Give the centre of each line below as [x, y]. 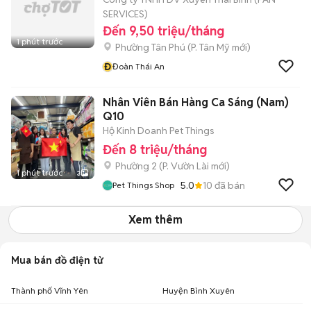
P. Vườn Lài [186, 166]
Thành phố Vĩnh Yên [50, 291]
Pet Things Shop [143, 185]
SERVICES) [125, 14]
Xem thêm [155, 220]
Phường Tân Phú [150, 47]
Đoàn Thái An [138, 66]
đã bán [229, 185]
